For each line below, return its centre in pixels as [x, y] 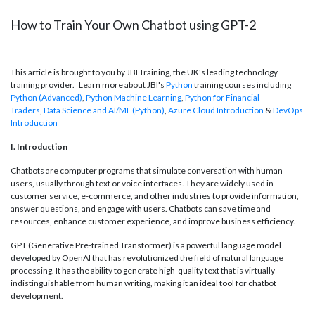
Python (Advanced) [46, 98]
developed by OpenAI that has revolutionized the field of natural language [147, 258]
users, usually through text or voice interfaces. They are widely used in [142, 184]
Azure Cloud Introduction [216, 110]
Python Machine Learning [134, 98]
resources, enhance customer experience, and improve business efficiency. [153, 221]
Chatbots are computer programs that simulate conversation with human [147, 171]
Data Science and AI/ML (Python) [104, 110]
